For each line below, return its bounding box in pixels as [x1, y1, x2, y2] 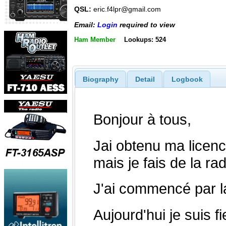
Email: [74, 20, 97, 29]
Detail [135, 75, 155, 83]
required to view [118, 20, 175, 29]
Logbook [171, 75, 203, 83]
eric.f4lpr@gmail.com [91, 5, 161, 14]
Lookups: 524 [124, 36, 166, 43]
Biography [82, 75, 119, 83]
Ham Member [74, 36, 116, 43]
